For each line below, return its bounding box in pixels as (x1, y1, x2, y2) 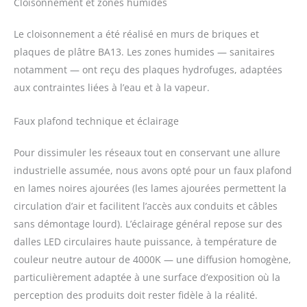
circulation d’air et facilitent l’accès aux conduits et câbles (14, 199, 278, 212)
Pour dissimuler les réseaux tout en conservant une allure (14, 145, 280, 159)
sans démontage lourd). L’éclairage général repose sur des (14, 217, 282, 230)
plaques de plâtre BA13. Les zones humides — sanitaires (14, 45, 275, 59)
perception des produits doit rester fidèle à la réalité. (14, 288, 258, 302)
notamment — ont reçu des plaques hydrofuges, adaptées (14, 63, 282, 77)
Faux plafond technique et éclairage (14, 114, 179, 127)
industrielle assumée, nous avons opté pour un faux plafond (14, 163, 292, 177)
